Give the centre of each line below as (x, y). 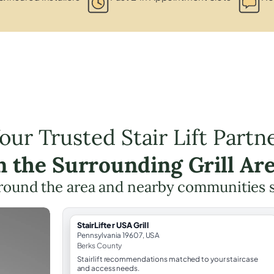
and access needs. (108, 268)
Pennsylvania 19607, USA (118, 235)
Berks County (99, 245)
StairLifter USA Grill (113, 225)
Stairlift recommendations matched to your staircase (167, 259)
